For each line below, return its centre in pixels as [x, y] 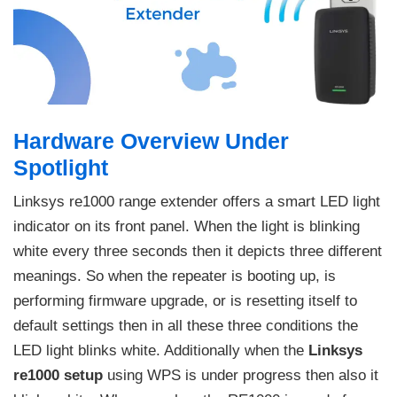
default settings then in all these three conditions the [186, 325]
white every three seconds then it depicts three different [198, 251]
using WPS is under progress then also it [241, 375]
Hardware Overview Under [151, 140]
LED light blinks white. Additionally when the [161, 350]
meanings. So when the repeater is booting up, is [175, 276]
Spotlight [64, 167]
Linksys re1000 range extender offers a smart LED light [197, 201]
